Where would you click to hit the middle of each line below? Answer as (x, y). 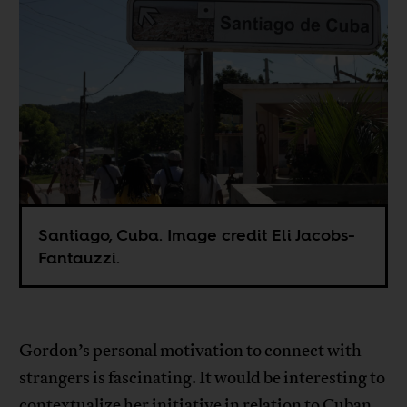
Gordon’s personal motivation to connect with (191, 351)
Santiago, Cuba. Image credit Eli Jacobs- (197, 235)
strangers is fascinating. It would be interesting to (203, 378)
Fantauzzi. (79, 258)
